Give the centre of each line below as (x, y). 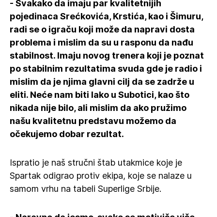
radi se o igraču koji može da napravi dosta (102, 29)
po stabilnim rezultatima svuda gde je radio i (106, 69)
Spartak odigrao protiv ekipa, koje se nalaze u (101, 176)
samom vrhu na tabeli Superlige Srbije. (85, 189)
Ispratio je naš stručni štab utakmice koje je (96, 163)
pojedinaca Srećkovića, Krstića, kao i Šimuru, (106, 16)
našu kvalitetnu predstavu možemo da (93, 121)
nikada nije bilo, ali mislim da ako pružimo (98, 108)
